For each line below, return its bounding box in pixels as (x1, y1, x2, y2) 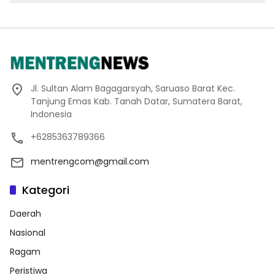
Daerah (10, 207, 41, 220)
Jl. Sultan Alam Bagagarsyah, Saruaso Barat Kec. (31, 82, 235, 95)
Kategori (22, 182, 69, 198)
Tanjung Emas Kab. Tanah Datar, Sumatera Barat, (31, 95, 242, 107)
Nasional (10, 226, 45, 239)
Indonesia (31, 107, 72, 120)
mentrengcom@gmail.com (31, 155, 149, 168)
